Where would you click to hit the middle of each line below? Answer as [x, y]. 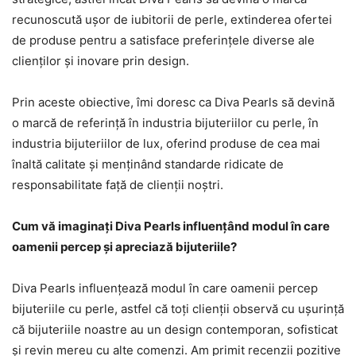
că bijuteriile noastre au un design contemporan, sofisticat [175, 329]
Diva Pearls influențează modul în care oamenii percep [165, 288]
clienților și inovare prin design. [101, 61]
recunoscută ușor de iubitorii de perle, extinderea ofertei [172, 19]
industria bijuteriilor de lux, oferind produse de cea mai [166, 143]
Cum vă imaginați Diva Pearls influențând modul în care [171, 226]
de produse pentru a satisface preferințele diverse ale [163, 40]
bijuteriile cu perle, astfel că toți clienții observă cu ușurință [178, 309]
